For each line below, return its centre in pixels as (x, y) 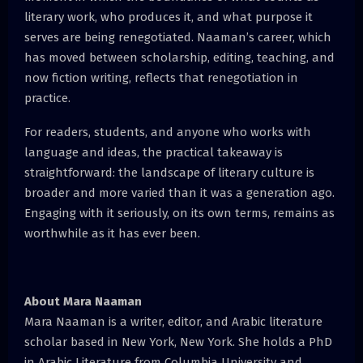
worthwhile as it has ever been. (112, 233)
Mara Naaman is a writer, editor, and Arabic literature (173, 321)
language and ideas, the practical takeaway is (154, 152)
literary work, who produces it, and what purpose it (169, 17)
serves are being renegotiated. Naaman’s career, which (178, 37)
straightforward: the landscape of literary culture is (169, 172)
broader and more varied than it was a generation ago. (179, 192)
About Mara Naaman (83, 301)
